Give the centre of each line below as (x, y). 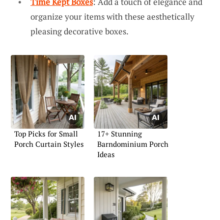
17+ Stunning (120, 134)
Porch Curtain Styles (49, 144)
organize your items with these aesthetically (112, 17)
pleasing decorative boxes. (80, 31)
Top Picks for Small (46, 134)
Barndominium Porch (133, 144)
